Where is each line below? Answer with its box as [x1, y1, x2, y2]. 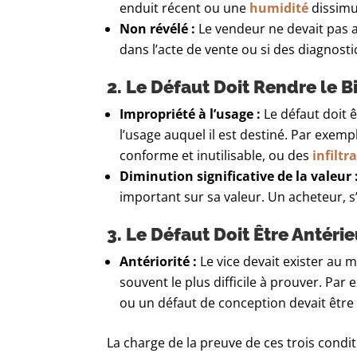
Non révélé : [120, 20, 196, 38]
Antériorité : [120, 253, 198, 271]
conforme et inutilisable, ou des [120, 147, 313, 165]
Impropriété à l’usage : [120, 105, 261, 124]
